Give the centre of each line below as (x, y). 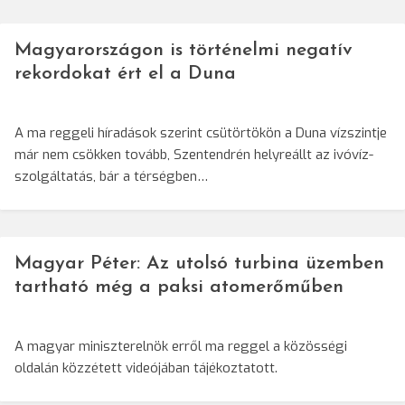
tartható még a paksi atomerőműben (179, 287)
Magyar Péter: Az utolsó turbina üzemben (199, 264)
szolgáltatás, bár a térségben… (111, 177)
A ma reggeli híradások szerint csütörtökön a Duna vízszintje (201, 133)
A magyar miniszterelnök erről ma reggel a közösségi (181, 347)
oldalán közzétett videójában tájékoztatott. (146, 368)
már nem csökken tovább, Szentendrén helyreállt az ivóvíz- (194, 155)
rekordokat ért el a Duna (125, 74)
